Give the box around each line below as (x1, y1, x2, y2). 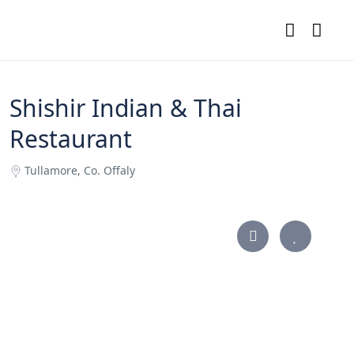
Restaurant (9, 122, 132, 155)
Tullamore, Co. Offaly (24, 163, 135, 178)
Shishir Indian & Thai (9, 92, 242, 124)
